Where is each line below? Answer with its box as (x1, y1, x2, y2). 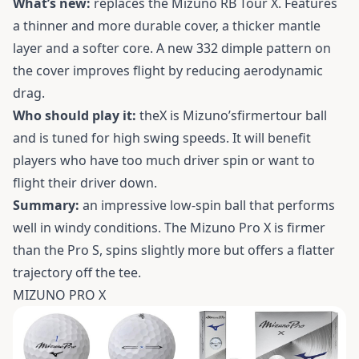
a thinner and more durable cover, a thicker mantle (13, 16, 321, 34)
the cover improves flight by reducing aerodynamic (13, 61, 323, 79)
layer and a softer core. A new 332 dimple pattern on (13, 38, 331, 57)
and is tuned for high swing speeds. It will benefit (13, 128, 311, 147)
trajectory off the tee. (13, 263, 141, 281)
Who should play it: (13, 106, 139, 124)
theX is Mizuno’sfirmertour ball (139, 106, 327, 124)
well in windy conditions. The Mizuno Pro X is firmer (13, 218, 325, 236)
